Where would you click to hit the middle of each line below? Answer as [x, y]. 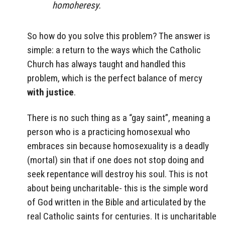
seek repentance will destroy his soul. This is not [118, 174]
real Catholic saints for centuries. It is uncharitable [122, 216]
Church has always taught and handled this [106, 64]
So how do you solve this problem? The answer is [119, 36]
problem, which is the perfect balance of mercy [115, 78]
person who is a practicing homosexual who [109, 132]
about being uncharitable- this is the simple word [118, 188]
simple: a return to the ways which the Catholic [114, 50]
